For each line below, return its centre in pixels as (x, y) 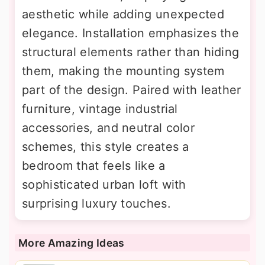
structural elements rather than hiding (131, 52)
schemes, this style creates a (106, 146)
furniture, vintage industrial (100, 109)
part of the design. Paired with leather (132, 90)
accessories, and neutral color (109, 127)
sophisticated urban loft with (104, 184)
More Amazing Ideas (72, 243)
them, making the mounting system (123, 71)
